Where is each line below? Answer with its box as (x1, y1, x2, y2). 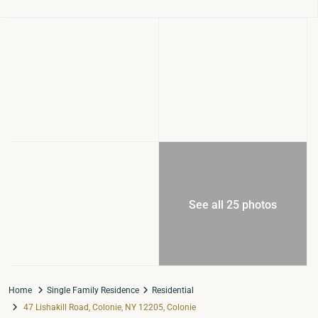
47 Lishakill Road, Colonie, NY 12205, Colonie (21, 302, 196, 312)
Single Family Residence (47, 285, 139, 295)
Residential (152, 285, 194, 295)
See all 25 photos (189, 198, 277, 212)
